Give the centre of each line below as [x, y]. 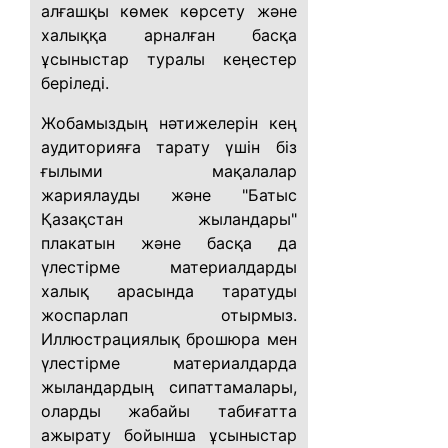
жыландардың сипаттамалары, [169, 387]
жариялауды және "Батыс [169, 195]
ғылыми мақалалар [169, 171]
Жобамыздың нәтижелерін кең [169, 123]
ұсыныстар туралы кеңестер [169, 59]
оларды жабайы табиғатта [169, 411]
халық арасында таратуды [169, 291]
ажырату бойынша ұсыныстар [169, 435]
